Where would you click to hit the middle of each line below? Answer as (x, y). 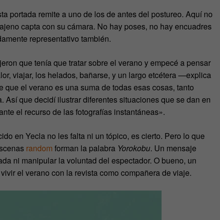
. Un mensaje (173, 148)
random (39, 148)
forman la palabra (85, 148)
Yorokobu (134, 148)
